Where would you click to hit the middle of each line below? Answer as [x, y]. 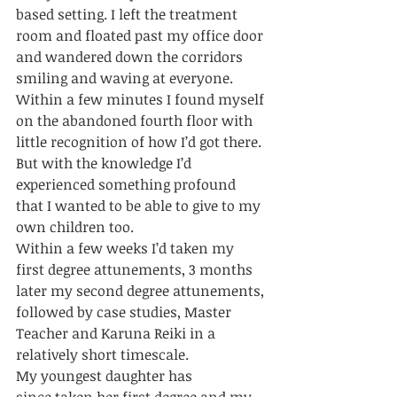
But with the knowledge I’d [105, 163]
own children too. [77, 227]
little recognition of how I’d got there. [140, 142]
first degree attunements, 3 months [136, 270]
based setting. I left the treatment [128, 15]
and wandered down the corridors [131, 57]
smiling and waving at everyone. [126, 78]
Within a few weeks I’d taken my [127, 249]
